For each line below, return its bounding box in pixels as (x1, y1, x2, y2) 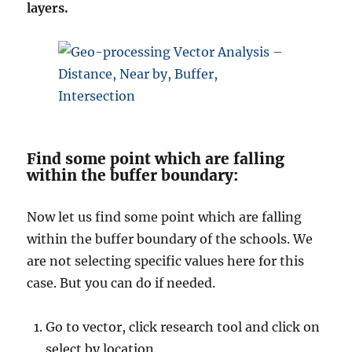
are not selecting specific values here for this (27, 253, 305, 269)
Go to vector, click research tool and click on (46, 319, 321, 335)
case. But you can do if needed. (27, 275, 216, 291)
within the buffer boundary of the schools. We (27, 231, 313, 247)
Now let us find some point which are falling (27, 209, 302, 225)
